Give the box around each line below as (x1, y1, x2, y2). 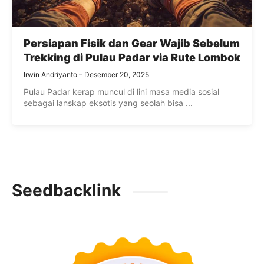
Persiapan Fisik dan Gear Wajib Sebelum (24, 37, 240, 49)
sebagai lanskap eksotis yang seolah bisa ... (24, 97, 193, 108)
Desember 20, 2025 (84, 70, 149, 79)
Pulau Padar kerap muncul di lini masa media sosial (24, 86, 219, 97)
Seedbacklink (12, 180, 121, 200)
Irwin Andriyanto (24, 70, 77, 79)
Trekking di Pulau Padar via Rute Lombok (24, 51, 240, 64)
